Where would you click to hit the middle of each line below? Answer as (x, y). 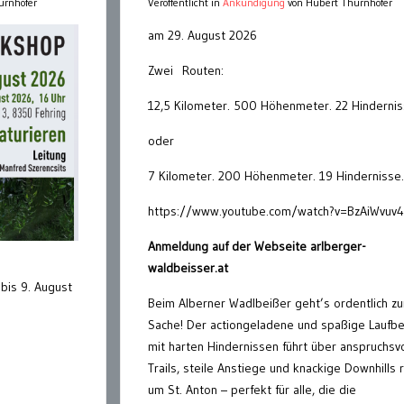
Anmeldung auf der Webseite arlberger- (257, 246)
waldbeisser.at (188, 267)
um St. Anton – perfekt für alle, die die (252, 389)
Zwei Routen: (186, 70)
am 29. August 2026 (202, 35)
